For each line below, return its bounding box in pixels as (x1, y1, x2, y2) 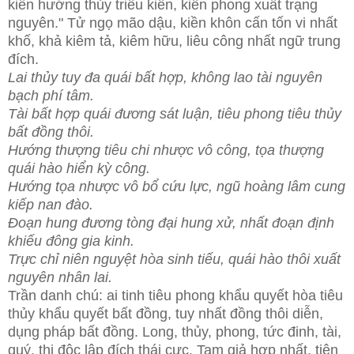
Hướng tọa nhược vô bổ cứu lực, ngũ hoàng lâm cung (8, 178, 345, 194)
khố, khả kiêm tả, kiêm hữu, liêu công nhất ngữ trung (8, 32, 341, 49)
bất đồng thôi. (8, 123, 94, 140)
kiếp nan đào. (8, 196, 93, 213)
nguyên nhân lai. (8, 269, 112, 285)
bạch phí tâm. (8, 87, 94, 104)
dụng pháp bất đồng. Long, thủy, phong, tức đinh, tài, (8, 323, 341, 340)
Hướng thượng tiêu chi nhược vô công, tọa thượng (8, 141, 324, 158)
